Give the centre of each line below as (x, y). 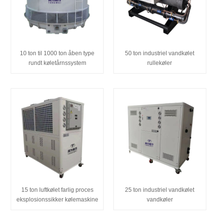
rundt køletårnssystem (57, 63)
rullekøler (160, 63)
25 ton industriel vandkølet (160, 190)
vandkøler (160, 200)
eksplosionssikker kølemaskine (57, 200)
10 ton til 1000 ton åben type (57, 53)
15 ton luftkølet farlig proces (57, 190)
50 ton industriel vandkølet (160, 53)
